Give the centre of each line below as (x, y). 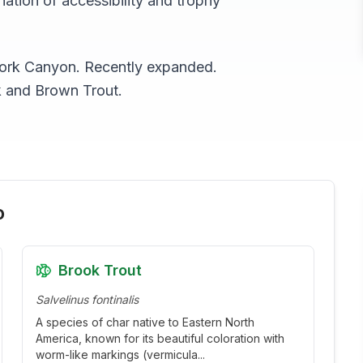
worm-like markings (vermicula (116, 354)
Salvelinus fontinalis (87, 299)
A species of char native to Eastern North (145, 322)
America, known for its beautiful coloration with (160, 338)
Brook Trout (100, 270)
